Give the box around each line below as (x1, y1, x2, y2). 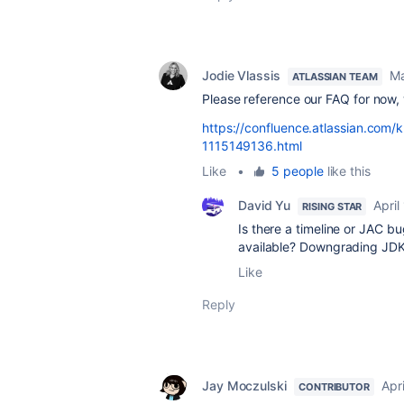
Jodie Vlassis (202, 68, 280, 83)
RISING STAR (302, 200, 363, 213)
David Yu (238, 197, 291, 213)
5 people (271, 163, 324, 179)
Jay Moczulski (202, 378, 287, 393)
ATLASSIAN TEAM (291, 70, 378, 83)
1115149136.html (202, 138, 302, 153)
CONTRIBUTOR (298, 381, 370, 393)
